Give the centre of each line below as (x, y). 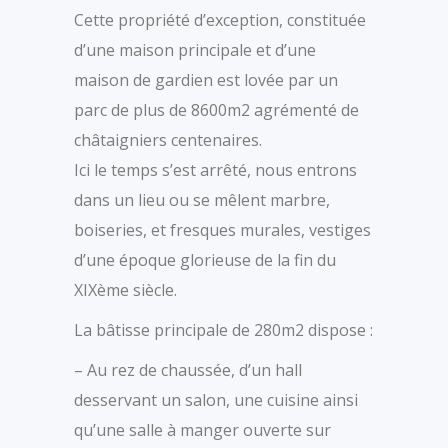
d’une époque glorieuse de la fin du (205, 259)
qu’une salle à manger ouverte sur (202, 429)
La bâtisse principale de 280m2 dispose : (223, 329)
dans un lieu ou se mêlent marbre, (202, 199)
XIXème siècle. (125, 289)
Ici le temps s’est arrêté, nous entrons (215, 169)
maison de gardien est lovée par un (206, 79)
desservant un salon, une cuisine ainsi (216, 399)
